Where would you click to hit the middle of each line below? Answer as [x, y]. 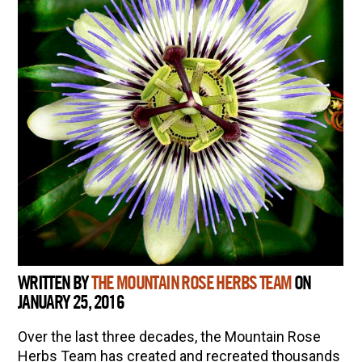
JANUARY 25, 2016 [71, 303]
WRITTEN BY [55, 283]
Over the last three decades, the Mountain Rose [169, 336]
